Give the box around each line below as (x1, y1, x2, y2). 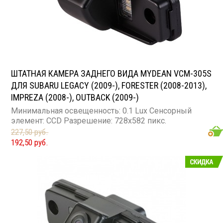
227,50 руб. (11, 126, 49, 137)
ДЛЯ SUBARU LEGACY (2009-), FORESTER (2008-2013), (11, 80, 207, 91)
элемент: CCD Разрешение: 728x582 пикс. (11, 115, 167, 125)
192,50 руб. (11, 137, 49, 147)
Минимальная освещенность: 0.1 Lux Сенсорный (11, 106, 192, 115)
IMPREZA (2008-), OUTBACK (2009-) (11, 92, 139, 103)
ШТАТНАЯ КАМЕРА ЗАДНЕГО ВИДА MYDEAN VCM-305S (11, 68, 212, 79)
